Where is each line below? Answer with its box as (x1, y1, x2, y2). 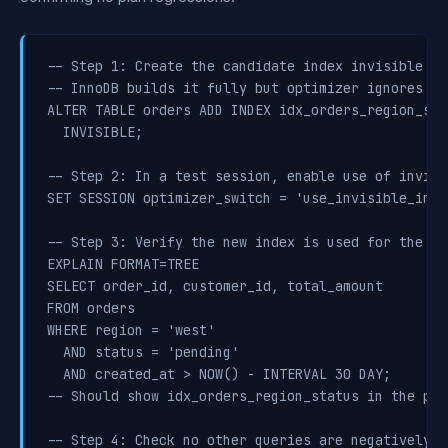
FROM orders (47, 299, 135, 317)
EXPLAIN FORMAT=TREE (47, 255, 199, 273)
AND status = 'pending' (47, 343, 239, 361)
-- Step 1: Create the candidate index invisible (47, 57, 423, 75)
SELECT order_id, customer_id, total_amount (47, 277, 383, 295)
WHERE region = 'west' (47, 321, 215, 339)
